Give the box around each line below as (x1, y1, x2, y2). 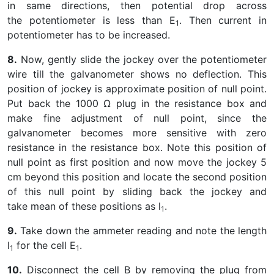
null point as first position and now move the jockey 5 (7, 156, 267, 168)
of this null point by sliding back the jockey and (7, 185, 267, 198)
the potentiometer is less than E (7, 14, 176, 26)
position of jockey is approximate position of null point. (7, 83, 267, 95)
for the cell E (13, 239, 76, 251)
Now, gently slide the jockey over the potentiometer (17, 53, 267, 65)
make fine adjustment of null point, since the (7, 112, 267, 124)
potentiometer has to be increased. (7, 29, 170, 41)
